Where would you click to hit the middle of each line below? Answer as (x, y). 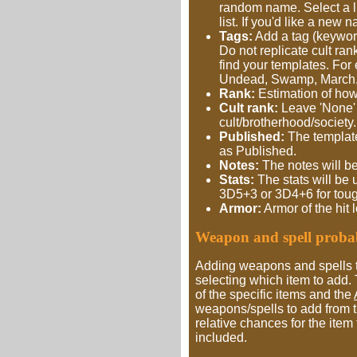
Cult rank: (249, 108)
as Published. (258, 151)
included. (221, 337)
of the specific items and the (275, 294)
